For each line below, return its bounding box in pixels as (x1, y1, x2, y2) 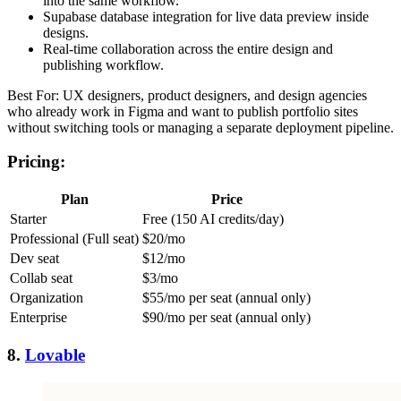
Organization (10, 290, 83, 306)
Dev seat (10, 251, 59, 267)
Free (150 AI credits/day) (142, 211, 284, 227)
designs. (43, 24, 89, 40)
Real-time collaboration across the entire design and (43, 40, 333, 56)
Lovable (25, 345, 85, 364)
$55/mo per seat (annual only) (142, 290, 311, 306)
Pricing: (7, 152, 65, 172)
